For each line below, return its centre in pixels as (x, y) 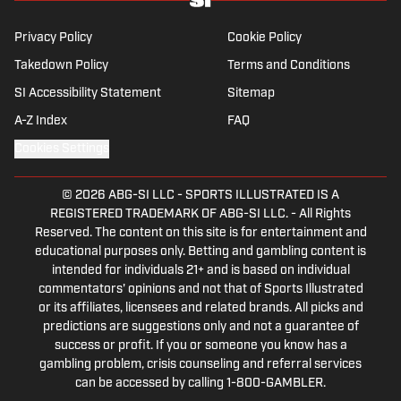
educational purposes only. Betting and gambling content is (200, 252)
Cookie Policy (264, 38)
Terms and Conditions (288, 66)
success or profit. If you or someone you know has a (200, 346)
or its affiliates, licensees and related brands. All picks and (200, 309)
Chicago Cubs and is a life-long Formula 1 (224, 9)
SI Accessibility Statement (88, 94)
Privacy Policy (53, 38)
